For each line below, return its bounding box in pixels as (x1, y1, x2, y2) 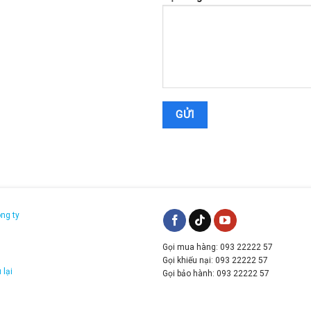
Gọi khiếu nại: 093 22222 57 (162, 255, 268, 266)
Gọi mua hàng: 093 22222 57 (162, 242, 273, 253)
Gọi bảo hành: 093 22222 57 (162, 269, 269, 279)
